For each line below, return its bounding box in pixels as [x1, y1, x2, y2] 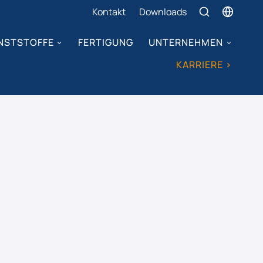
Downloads [139, 5, 187, 18]
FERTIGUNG [77, 35, 133, 49]
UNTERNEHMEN [149, 35, 224, 49]
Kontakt [92, 5, 126, 18]
